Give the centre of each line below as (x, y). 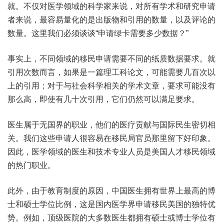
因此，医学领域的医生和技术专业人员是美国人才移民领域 (111, 152)
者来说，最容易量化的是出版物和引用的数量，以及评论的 (111, 20)
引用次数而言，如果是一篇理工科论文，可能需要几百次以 (111, 72)
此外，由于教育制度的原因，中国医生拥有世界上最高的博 (111, 191)
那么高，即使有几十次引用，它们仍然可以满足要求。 (103, 99)
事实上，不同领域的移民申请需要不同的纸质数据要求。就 (111, 59)
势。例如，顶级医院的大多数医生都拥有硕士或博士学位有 (111, 218)
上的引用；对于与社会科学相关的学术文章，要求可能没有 (111, 86)
